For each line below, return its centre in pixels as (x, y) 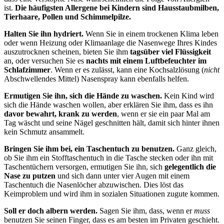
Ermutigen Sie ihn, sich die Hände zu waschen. (83, 96)
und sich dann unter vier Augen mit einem (122, 176)
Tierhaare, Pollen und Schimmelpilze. (67, 17)
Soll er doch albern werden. (51, 211)
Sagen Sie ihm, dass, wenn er (146, 211)
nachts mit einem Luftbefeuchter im (146, 61)
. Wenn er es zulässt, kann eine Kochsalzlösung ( (127, 70)
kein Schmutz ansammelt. (44, 132)
